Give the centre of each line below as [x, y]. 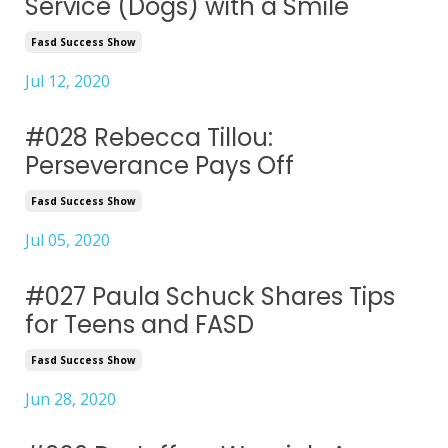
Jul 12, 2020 [67, 81]
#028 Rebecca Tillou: [149, 138]
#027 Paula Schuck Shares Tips [210, 297]
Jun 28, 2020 [70, 399]
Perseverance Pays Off [159, 166]
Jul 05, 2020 [67, 240]
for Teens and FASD [141, 325]
